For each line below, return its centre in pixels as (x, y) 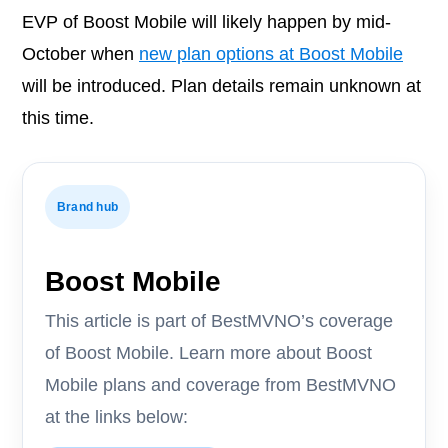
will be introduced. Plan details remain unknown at (221, 86)
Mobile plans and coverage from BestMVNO (220, 385)
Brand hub (88, 207)
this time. (58, 118)
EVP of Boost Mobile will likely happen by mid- (206, 22)
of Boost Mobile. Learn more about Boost (208, 353)
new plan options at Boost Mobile (271, 54)
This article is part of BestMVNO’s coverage (219, 321)
